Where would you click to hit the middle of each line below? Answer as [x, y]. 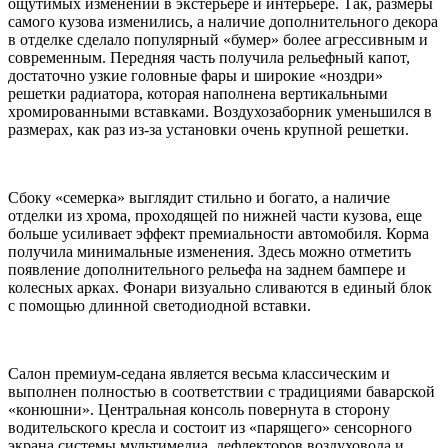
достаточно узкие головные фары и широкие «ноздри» [195, 75]
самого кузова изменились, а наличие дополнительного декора [223, 21]
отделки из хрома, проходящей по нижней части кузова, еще [215, 215]
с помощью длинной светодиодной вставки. [159, 305]
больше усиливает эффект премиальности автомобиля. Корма [218, 233]
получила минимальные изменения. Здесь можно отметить [209, 251]
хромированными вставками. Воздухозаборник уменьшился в [220, 111]
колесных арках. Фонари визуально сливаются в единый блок [220, 287]
